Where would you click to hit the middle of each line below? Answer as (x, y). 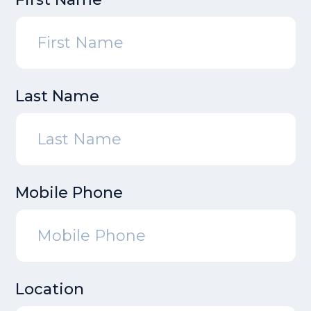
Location (49, 289)
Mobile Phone (69, 193)
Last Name (57, 96)
